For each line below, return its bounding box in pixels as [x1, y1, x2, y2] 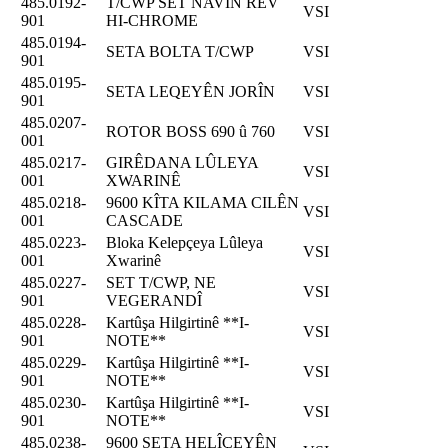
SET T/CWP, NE [106, 273, 216, 291]
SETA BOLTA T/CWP [106, 42, 254, 60]
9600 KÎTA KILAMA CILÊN [106, 193, 299, 211]
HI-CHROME [106, 11, 198, 29]
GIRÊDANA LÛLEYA [106, 153, 258, 171]
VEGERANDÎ [106, 291, 202, 309]
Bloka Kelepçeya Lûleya [106, 233, 263, 251]
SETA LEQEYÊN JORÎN [106, 82, 275, 100]
